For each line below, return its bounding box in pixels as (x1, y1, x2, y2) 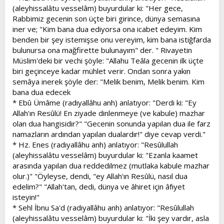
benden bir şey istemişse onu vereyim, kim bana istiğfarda (12, 34, 211, 44)
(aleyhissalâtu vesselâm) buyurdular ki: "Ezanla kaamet (12, 149, 198, 160)
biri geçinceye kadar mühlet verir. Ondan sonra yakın (12, 65, 190, 76)
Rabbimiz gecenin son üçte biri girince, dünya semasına (12, 13, 200, 23)
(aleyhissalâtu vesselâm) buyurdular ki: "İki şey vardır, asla (12, 212, 209, 223)
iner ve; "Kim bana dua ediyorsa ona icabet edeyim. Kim (12, 23, 202, 34)
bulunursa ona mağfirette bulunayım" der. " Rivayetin (12, 44, 192, 55)
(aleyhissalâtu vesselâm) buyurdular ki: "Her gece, (12, 2, 183, 13)
